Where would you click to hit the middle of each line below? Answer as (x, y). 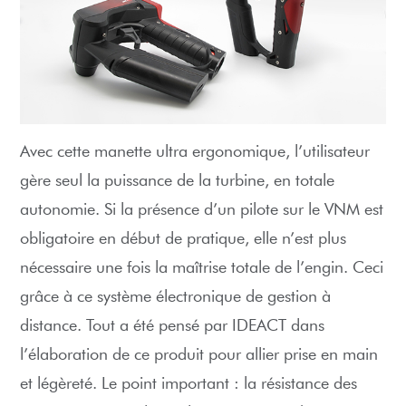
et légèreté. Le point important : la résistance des (189, 384)
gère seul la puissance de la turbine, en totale (178, 181)
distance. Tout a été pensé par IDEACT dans (173, 326)
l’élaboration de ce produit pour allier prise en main (199, 355)
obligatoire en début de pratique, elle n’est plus (184, 239)
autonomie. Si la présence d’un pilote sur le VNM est (202, 210)
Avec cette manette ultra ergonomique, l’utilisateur (195, 152)
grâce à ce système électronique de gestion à (176, 297)
